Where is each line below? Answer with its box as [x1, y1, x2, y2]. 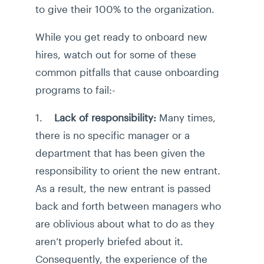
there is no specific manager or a [35, 129, 190, 141]
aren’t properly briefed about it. [35, 235, 183, 247]
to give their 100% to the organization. [35, 3, 214, 15]
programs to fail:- [35, 84, 115, 96]
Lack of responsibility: [54, 111, 159, 124]
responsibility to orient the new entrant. [35, 164, 220, 177]
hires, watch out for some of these [35, 48, 196, 61]
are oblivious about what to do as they [35, 217, 214, 230]
